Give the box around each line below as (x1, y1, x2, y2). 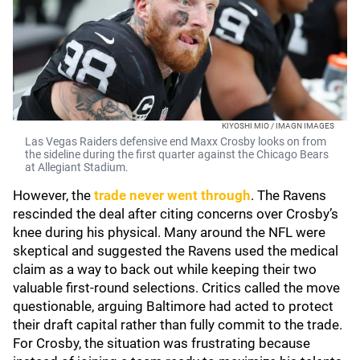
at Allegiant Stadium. (25, 161, 129, 174)
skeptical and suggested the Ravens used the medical (13, 243, 338, 259)
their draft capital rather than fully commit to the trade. (13, 317, 342, 333)
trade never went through (94, 187, 251, 203)
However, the (13, 187, 94, 203)
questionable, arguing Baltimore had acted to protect (13, 298, 333, 314)
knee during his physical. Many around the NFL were (13, 224, 325, 240)
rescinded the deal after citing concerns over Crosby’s (13, 206, 338, 222)
